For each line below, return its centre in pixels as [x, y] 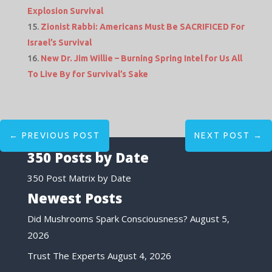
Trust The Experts [66, 256]
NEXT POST [222, 135]
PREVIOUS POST [61, 135]
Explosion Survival [65, 11]
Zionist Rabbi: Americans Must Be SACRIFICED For [142, 27]
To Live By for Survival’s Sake [87, 74]
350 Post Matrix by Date [79, 178]
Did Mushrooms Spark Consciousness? [107, 218]
